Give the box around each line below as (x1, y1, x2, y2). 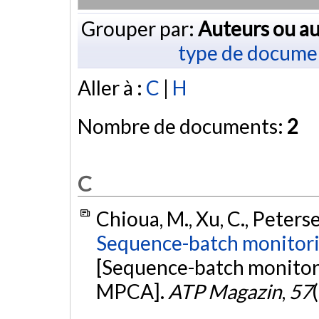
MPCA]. (95, 279, 168, 304)
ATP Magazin (167, 279, 282, 304)
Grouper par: (80, 16, 198, 41)
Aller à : (78, 75, 146, 100)
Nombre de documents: (78, 114, 287, 139)
